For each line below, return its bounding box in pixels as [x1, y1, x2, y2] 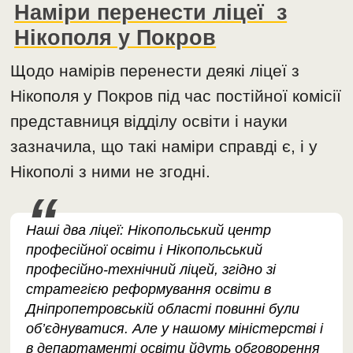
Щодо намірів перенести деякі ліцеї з [10, 61, 300, 80]
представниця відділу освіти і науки [10, 112, 288, 131]
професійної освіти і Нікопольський [26, 242, 263, 258]
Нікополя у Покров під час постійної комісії [10, 87, 342, 106]
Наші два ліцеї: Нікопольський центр [26, 222, 272, 239]
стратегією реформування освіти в [26, 281, 272, 298]
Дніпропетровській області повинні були [26, 301, 300, 318]
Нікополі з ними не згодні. [10, 162, 211, 181]
